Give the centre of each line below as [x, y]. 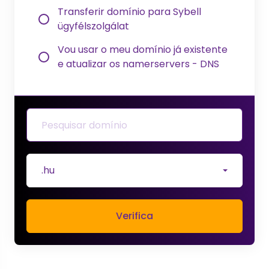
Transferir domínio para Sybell [129, 12]
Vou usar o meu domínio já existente [143, 50]
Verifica [134, 216]
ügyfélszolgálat [93, 26]
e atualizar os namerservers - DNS [138, 64]
